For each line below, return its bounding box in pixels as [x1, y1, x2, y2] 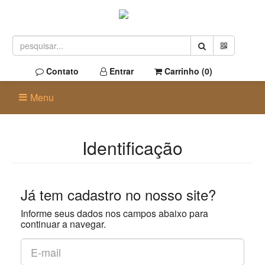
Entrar [107, 65, 134, 77]
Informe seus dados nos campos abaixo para [21, 206, 208, 220]
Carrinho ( [162, 65, 205, 77]
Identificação [82, 135, 183, 160]
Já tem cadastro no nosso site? [21, 184, 216, 205]
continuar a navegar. [21, 217, 106, 231]
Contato [44, 65, 79, 77]
